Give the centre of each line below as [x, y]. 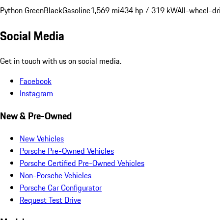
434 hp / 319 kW [149, 11]
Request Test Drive [50, 200]
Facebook [36, 81]
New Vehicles [42, 138]
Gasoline [76, 11]
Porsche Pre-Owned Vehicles [67, 151]
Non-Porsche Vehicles [55, 175]
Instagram [36, 94]
